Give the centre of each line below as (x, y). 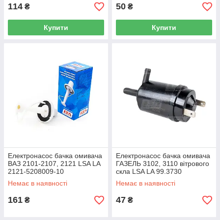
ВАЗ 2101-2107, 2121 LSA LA (54, 164)
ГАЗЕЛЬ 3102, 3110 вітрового (163, 164)
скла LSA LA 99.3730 (149, 171)
